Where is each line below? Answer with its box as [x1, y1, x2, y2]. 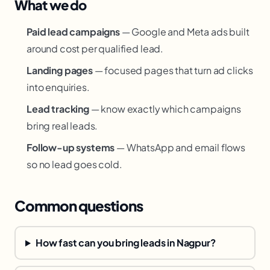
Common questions [14, 196, 143, 215]
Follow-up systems [27, 141, 115, 154]
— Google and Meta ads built [119, 25, 250, 38]
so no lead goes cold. [27, 158, 122, 171]
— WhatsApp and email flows [115, 141, 245, 154]
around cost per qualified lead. [27, 42, 164, 55]
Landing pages [27, 64, 93, 77]
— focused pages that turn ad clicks [92, 64, 254, 77]
